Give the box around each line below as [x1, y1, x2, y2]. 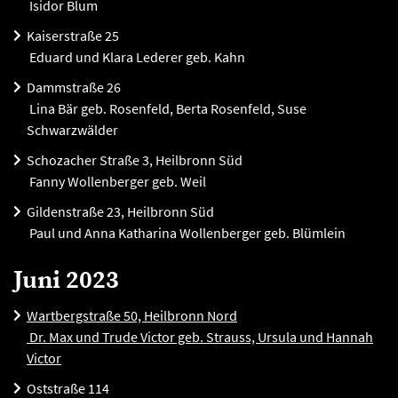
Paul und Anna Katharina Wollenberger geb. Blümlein [27, 224, 346, 242]
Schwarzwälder [27, 121, 118, 139]
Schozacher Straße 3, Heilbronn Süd [27, 151, 243, 169]
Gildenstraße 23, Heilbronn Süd [27, 203, 214, 220]
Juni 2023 [13, 265, 119, 296]
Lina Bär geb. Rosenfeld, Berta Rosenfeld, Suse [27, 99, 306, 117]
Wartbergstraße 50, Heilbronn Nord [27, 306, 237, 324]
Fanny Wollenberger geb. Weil [27, 172, 206, 190]
